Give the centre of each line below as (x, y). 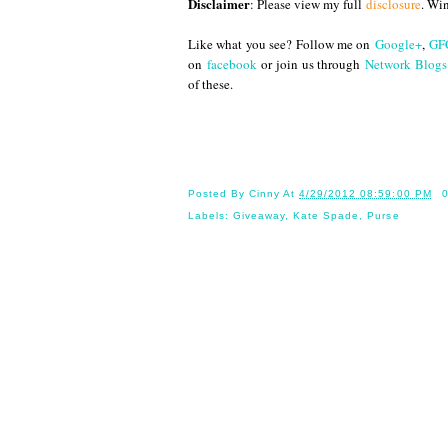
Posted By (219, 194)
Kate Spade (326, 216)
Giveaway (259, 216)
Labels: (211, 216)
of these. (210, 83)
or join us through (310, 63)
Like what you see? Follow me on (281, 43)
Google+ (398, 43)
